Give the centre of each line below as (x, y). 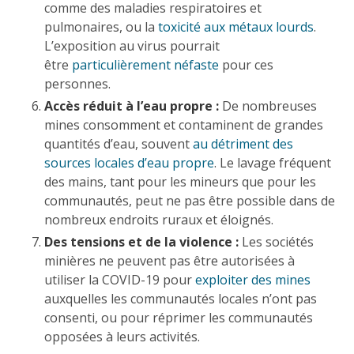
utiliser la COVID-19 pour (120, 279)
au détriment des (243, 143)
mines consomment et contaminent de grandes (184, 124)
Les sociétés (278, 241)
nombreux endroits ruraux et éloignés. (159, 219)
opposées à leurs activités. (122, 336)
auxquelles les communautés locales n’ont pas (181, 298)
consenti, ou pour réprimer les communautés (179, 317)
